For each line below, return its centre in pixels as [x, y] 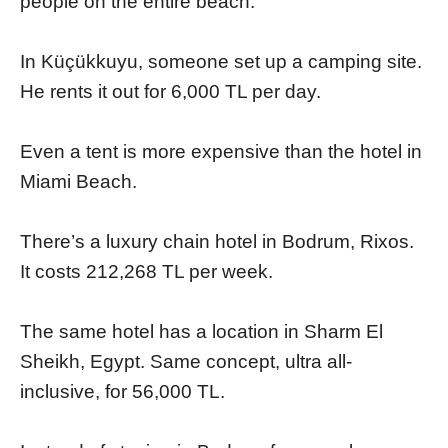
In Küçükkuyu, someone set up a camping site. [221, 62]
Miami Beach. [78, 182]
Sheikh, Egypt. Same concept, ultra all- [186, 362]
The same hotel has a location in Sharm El [201, 332]
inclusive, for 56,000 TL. [122, 392]
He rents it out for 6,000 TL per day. [170, 92]
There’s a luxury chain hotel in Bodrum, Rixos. [217, 242]
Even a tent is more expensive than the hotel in [221, 152]
